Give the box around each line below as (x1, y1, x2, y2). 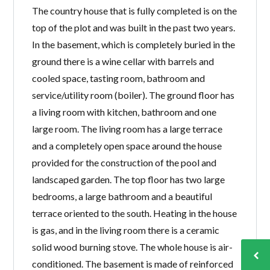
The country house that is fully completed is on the (32, 4, 237, 16)
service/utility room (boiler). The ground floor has (32, 89, 235, 101)
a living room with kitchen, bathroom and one (32, 105, 217, 118)
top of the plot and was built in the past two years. (32, 21, 236, 33)
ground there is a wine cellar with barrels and (32, 55, 215, 67)
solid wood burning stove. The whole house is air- (32, 240, 233, 253)
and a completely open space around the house (32, 139, 222, 151)
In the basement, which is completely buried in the (32, 38, 236, 50)
